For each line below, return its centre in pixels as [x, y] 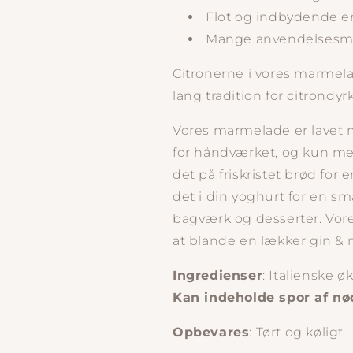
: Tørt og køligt [297, 333]
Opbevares [211, 333]
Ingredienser [218, 276]
